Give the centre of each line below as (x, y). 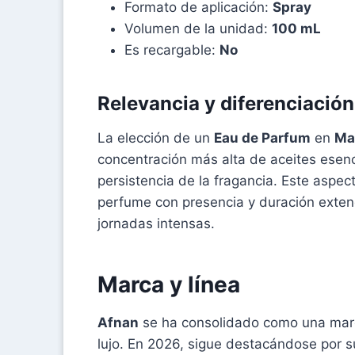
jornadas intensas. (156, 223)
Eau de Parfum (262, 137)
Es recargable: (172, 50)
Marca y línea (169, 284)
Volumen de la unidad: (198, 28)
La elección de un (156, 137)
